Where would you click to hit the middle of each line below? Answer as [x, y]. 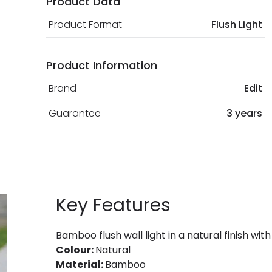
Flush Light [237, 24]
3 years [244, 113]
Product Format [85, 24]
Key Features [113, 205]
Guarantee [75, 113]
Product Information [102, 65]
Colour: [76, 250]
